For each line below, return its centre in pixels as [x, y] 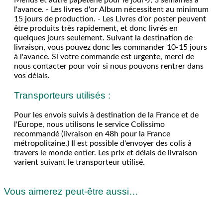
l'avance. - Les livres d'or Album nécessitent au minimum [111, 9]
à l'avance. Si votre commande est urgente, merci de [104, 56]
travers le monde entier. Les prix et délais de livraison [106, 153]
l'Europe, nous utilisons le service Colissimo [89, 124]
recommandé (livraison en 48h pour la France [92, 134]
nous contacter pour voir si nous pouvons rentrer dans [109, 66]
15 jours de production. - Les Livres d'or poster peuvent [110, 19]
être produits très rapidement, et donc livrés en [96, 28]
